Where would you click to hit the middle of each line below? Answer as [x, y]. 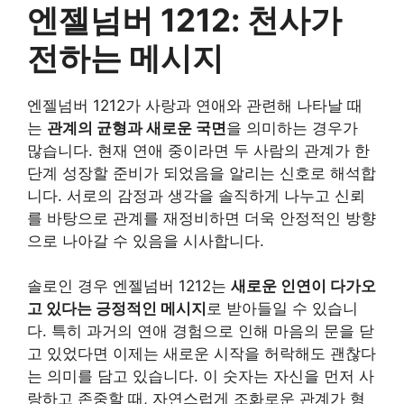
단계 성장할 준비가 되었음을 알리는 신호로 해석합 [202, 173]
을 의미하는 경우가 [292, 128]
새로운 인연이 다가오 [303, 286]
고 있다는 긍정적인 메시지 [117, 308]
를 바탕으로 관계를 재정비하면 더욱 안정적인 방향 [202, 218]
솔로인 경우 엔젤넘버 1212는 [129, 286]
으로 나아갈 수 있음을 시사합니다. [146, 240]
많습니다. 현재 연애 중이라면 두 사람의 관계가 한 [198, 150]
